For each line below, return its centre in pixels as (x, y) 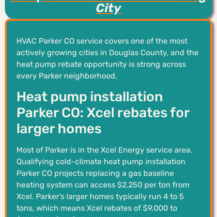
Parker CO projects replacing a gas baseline (95, 173)
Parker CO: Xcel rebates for (103, 113)
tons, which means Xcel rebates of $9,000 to (97, 208)
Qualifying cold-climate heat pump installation (101, 162)
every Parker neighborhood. (67, 76)
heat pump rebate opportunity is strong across (101, 64)
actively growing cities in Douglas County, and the (108, 52)
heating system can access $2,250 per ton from (103, 185)
